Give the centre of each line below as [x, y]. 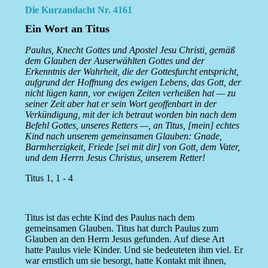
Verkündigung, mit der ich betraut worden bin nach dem [131, 115]
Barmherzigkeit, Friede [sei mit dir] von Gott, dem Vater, [132, 147]
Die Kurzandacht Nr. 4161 [78, 10]
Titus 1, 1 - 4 [49, 178]
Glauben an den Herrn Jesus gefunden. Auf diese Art [124, 239]
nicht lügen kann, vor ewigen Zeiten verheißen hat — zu [130, 93]
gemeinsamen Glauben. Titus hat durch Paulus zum [121, 229]
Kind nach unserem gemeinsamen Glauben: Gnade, [123, 136]
